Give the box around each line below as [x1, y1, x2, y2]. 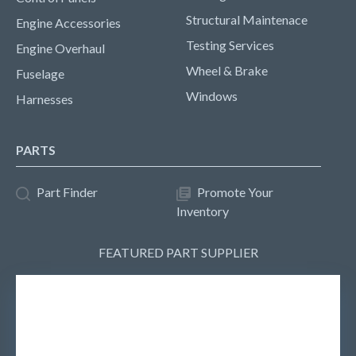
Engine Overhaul [16, 41, 105, 56]
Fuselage [16, 66, 64, 81]
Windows [186, 88, 238, 103]
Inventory [176, 203, 229, 219]
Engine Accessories [16, 15, 121, 30]
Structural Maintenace [186, 12, 308, 27]
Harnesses [16, 91, 73, 106]
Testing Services [186, 37, 274, 52]
